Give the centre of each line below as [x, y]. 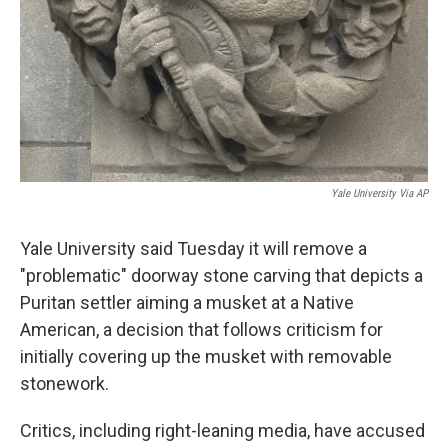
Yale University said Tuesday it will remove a [193, 248]
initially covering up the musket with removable [206, 356]
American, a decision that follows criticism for [201, 329]
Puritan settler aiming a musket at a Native [187, 302]
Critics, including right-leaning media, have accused [222, 430]
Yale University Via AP [379, 193]
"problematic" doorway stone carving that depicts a [221, 275]
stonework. [64, 383]
